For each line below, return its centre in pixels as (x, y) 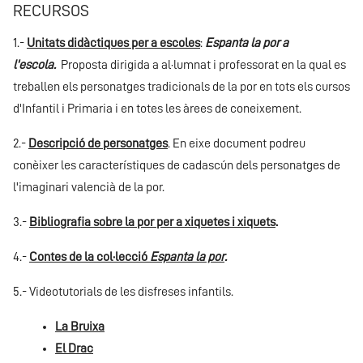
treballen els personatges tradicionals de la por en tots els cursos (181, 87)
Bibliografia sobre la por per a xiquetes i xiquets (152, 222)
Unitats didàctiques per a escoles (113, 43)
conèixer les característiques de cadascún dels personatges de (177, 165)
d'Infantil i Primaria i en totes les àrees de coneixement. (157, 109)
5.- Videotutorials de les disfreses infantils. (123, 292)
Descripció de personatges (98, 143)
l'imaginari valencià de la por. (90, 187)
